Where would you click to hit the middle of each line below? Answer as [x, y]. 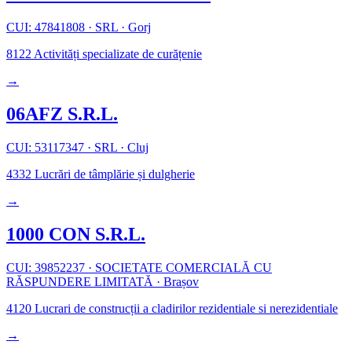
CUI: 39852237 [47, 267]
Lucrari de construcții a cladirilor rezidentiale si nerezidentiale [185, 308]
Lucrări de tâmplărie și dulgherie [113, 174]
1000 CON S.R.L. [76, 234]
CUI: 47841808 [47, 27]
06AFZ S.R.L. [62, 114]
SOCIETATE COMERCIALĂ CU [182, 267]
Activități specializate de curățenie [117, 54]
